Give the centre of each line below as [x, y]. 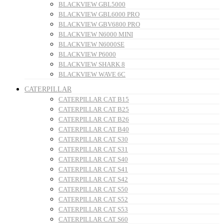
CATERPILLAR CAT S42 [93, 179]
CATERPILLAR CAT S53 [93, 209]
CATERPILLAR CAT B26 [94, 119]
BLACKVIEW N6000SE [91, 44]
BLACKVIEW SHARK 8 [92, 64]
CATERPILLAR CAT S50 [93, 189]
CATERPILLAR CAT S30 [93, 139]
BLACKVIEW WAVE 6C [92, 74]
